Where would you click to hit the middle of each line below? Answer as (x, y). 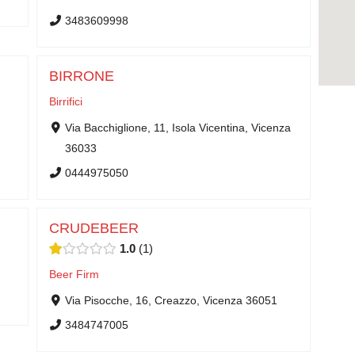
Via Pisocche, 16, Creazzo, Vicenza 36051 (171, 300)
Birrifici (66, 101)
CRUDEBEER (94, 228)
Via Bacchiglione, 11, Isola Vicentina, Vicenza (177, 128)
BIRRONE (82, 76)
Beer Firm (74, 274)
